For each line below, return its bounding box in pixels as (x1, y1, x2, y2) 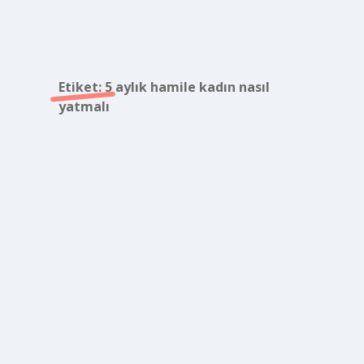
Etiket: (58, 78, 105, 96)
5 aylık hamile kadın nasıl (104, 78, 270, 96)
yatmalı (58, 97, 110, 115)
